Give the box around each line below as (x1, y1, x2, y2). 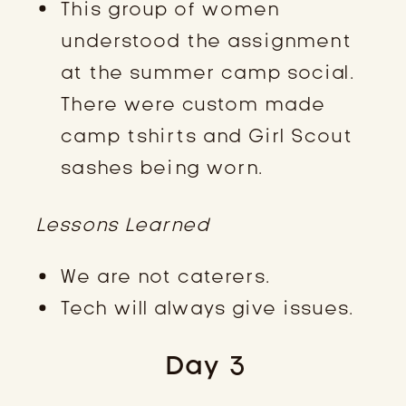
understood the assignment (61, 27, 353, 53)
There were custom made (61, 91, 326, 117)
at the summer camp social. (61, 59, 355, 85)
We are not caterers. (61, 264, 271, 290)
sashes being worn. (61, 154, 264, 180)
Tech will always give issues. (61, 295, 354, 322)
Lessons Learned (35, 211, 210, 237)
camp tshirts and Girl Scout (61, 122, 353, 149)
